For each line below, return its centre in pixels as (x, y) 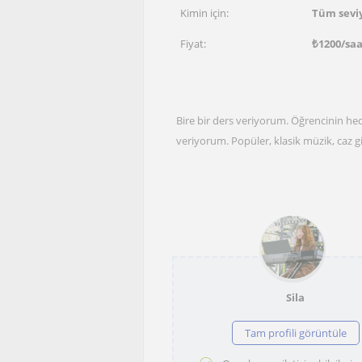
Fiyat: (193, 44)
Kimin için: (204, 13)
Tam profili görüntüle (295, 333)
